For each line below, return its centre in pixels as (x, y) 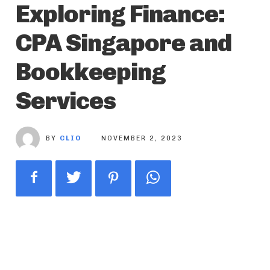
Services (66, 101)
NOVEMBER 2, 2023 (142, 139)
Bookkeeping (91, 72)
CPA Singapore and (124, 43)
